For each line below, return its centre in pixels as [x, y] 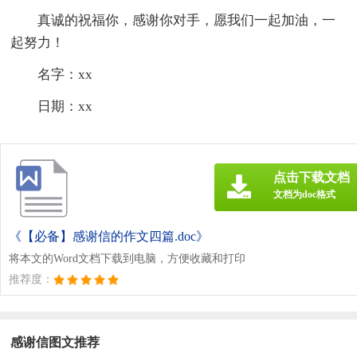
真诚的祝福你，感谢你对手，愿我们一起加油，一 [187, 20]
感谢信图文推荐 [55, 342]
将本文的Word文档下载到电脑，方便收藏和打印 [127, 258]
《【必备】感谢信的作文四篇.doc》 [109, 236]
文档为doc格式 [304, 194]
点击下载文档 [312, 177]
